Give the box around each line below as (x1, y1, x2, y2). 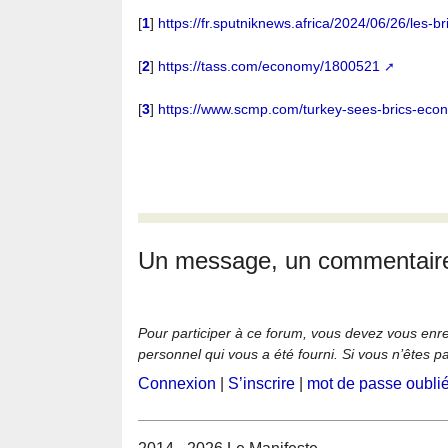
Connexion (138, 375, 216, 393)
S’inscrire (228, 375, 295, 393)
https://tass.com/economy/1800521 (158, 57, 380, 74)
